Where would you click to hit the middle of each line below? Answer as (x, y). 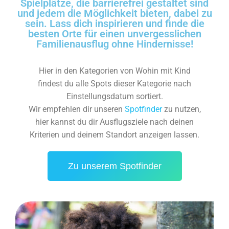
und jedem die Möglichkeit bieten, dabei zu (114, 13)
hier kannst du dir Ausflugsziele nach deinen (114, 122)
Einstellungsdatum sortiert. (114, 96)
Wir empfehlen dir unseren (76, 109)
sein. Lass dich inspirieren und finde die (114, 24)
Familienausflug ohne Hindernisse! (114, 44)
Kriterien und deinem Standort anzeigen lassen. (114, 135)
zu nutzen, (181, 109)
